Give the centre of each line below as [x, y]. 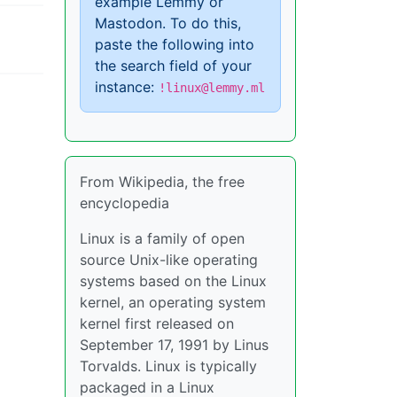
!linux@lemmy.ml [212, 88]
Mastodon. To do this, [168, 23]
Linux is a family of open [162, 238]
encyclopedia [125, 203]
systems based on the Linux [173, 281]
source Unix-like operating [169, 260]
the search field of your [173, 66]
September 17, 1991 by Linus [174, 345]
